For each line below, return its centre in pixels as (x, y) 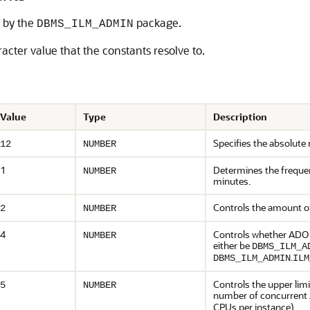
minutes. (232, 181)
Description (240, 117)
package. (157, 22)
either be (232, 245)
